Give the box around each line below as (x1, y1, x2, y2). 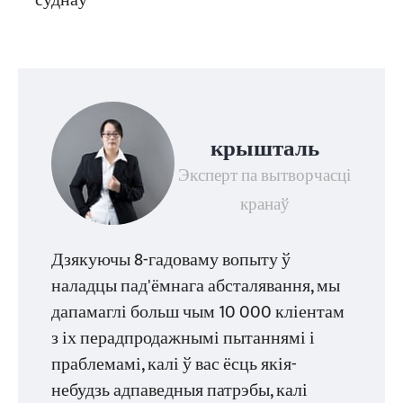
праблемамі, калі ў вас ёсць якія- (51, 349, 298, 380)
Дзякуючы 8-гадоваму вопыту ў (51, 245, 291, 275)
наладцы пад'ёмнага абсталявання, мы (51, 271, 341, 301)
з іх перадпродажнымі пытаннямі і (51, 323, 316, 354)
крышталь (210, 130, 319, 167)
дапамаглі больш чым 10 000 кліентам (51, 297, 345, 327)
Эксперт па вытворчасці (178, 161, 352, 190)
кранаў (239, 190, 290, 219)
